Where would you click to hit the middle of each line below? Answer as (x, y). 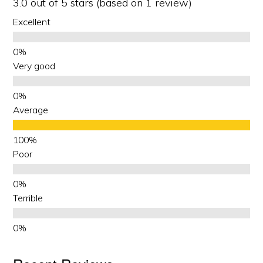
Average (31, 109)
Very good (34, 65)
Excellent (32, 21)
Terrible (28, 198)
